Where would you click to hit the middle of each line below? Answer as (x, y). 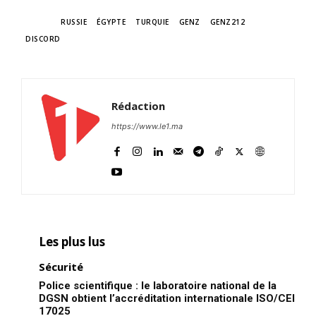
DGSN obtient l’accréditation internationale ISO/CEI (167, 299)
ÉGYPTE (111, 22)
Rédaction (138, 106)
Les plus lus (72, 242)
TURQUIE (152, 22)
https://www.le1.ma (147, 127)
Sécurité (61, 267)
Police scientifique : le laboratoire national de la (158, 286)
